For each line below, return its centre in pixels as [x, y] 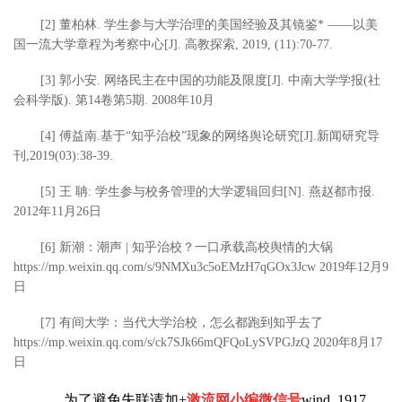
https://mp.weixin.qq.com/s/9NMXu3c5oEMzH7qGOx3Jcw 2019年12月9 [201, 267]
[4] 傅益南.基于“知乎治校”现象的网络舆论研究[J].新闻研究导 [210, 135]
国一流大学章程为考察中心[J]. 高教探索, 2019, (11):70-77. [173, 44]
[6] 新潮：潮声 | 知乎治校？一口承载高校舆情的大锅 [187, 247]
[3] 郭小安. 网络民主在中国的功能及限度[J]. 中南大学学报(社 [210, 80]
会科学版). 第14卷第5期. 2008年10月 [114, 100]
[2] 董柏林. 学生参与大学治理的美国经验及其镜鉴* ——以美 [209, 24]
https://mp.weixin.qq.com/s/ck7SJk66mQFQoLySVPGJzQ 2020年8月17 [198, 342]
